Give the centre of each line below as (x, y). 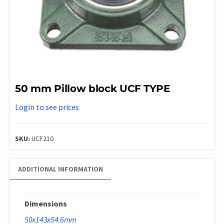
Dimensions (46, 203)
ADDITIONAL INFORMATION (60, 169)
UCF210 (42, 138)
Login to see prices (47, 107)
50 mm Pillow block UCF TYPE (92, 88)
